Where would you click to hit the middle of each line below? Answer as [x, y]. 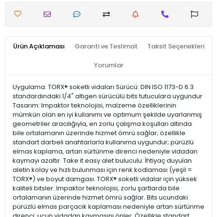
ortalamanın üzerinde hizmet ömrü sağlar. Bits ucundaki [100, 198]
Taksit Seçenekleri [176, 46]
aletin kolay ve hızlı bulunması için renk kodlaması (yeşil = [102, 170]
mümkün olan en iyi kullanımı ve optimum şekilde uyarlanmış [107, 115]
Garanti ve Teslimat [106, 46]
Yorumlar [108, 65]
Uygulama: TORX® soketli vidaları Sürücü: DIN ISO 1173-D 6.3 [103, 87]
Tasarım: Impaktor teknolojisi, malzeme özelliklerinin [94, 106]
